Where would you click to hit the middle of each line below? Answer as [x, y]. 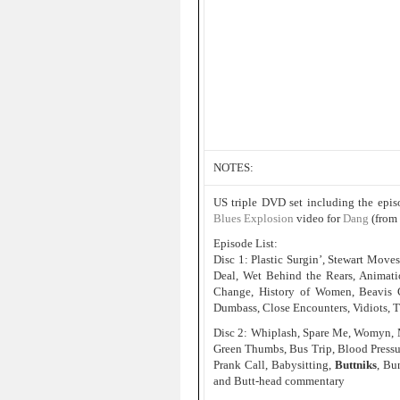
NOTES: [233, 167]
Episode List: [246, 243]
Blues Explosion [254, 218]
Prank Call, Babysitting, [274, 365]
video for [318, 218]
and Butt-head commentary [279, 381]
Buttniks [355, 365]
